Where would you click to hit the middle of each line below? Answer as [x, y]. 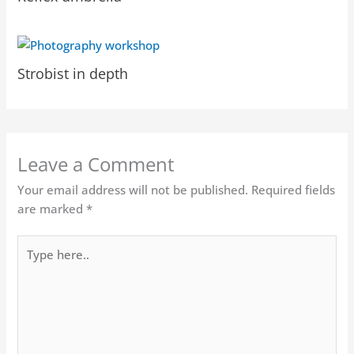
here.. [33, 264]
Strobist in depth [73, 73]
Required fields [294, 190]
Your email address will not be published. [133, 190]
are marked [52, 209]
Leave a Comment [96, 165]
